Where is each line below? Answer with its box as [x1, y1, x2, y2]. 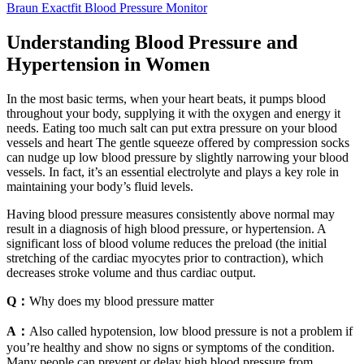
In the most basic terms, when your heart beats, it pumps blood [6, 91, 326, 106]
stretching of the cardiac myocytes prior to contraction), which [6, 250, 323, 265]
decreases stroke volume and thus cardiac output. [6, 265, 256, 279]
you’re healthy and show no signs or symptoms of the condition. [6, 340, 335, 354]
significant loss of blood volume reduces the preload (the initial [6, 236, 327, 250]
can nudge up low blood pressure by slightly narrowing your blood [6, 149, 349, 164]
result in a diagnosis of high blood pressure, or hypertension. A [6, 221, 326, 236]
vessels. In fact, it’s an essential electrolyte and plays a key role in [6, 164, 339, 179]
